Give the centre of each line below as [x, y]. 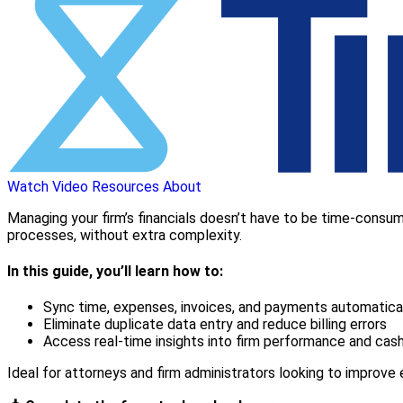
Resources [125, 186]
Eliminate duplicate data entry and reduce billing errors [215, 325]
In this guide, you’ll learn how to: [115, 272]
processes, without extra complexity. [125, 235]
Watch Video [48, 186]
